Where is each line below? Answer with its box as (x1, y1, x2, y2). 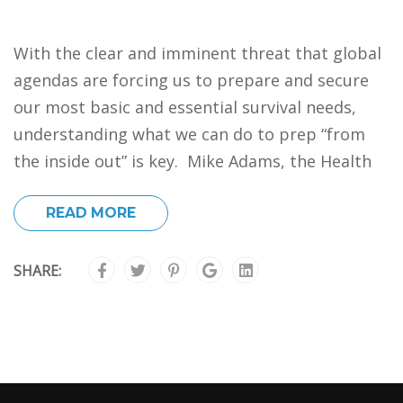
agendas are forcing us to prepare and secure (13, 69, 369, 91)
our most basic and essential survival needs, (13, 96, 356, 118)
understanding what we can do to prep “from (13, 123, 365, 145)
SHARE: (13, 261, 61, 281)
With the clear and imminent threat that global (13, 42, 381, 64)
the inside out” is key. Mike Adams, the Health (13, 150, 372, 172)
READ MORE (46, 204, 136, 221)
